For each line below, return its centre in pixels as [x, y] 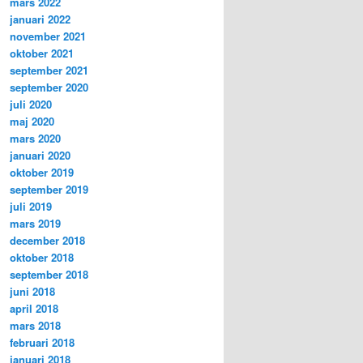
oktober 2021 [42, 53]
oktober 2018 [42, 257]
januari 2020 [40, 155]
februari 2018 [42, 342]
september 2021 [49, 70]
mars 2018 [35, 325]
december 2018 [47, 240]
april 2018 [34, 308]
